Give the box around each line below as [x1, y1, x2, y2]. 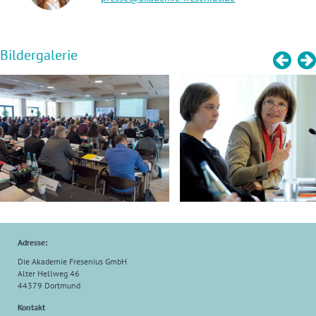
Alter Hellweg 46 [18, 268, 80, 279]
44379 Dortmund [18, 280, 80, 291]
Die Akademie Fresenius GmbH [18, 256, 127, 267]
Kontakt [18, 302, 45, 312]
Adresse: [18, 237, 47, 248]
